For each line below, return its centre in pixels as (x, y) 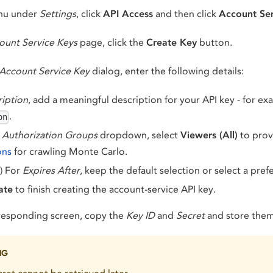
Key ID (140, 216)
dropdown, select (139, 135)
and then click (186, 13)
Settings (58, 13)
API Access (128, 13)
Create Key (172, 42)
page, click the (112, 42)
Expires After (51, 171)
